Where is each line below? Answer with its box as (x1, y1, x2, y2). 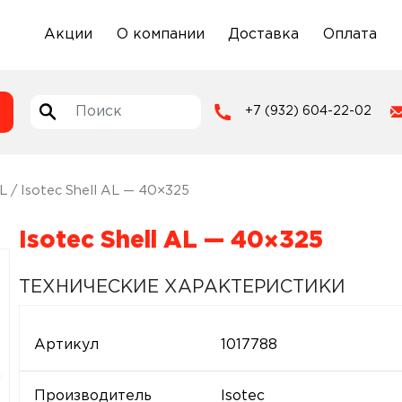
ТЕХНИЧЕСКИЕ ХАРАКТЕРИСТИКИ (18, 279, 345, 295)
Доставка (228, 27, 300, 41)
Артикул (33, 338, 99, 352)
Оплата (322, 27, 377, 41)
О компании (116, 27, 205, 41)
